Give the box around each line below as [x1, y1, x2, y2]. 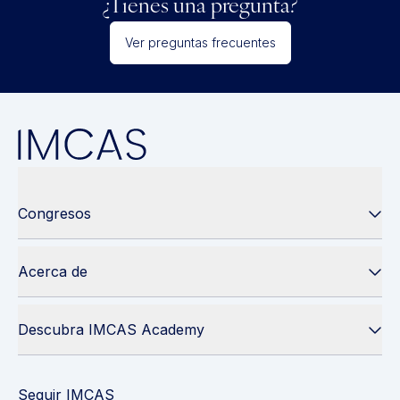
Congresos [18, 204, 91, 223]
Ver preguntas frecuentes [124, 35, 276, 51]
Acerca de [18, 262, 87, 281]
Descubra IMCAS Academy [18, 321, 204, 339]
